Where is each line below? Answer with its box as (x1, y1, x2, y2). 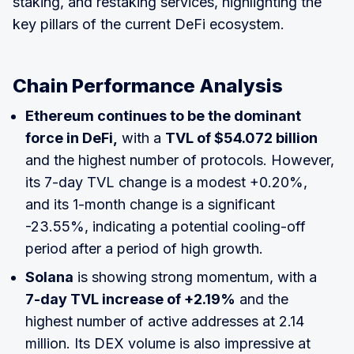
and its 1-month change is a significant (25, 196, 275, 213)
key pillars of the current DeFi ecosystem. (13, 16, 284, 33)
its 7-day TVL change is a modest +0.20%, (25, 174, 307, 191)
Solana (25, 269, 73, 286)
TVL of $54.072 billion (165, 130, 318, 147)
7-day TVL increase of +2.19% (25, 291, 235, 308)
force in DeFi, (25, 130, 118, 147)
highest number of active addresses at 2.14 (25, 313, 304, 330)
